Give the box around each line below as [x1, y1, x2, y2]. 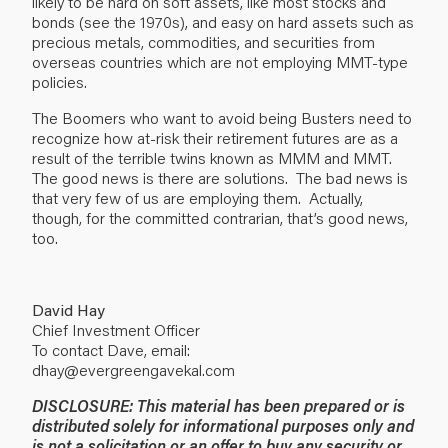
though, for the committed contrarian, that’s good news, [32, 206, 408, 228]
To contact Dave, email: [32, 338, 190, 360]
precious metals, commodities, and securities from [32, 30, 375, 52]
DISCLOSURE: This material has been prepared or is [32, 394, 405, 416]
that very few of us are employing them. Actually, [32, 186, 363, 208]
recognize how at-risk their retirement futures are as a [32, 126, 398, 148]
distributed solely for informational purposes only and [32, 414, 414, 436]
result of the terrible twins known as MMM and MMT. [32, 146, 396, 168]
